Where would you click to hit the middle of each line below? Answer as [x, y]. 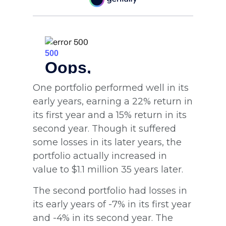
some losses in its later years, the [107, 142]
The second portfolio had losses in [110, 190]
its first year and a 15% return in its [110, 115]
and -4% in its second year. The [103, 218]
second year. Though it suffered [104, 128]
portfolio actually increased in [100, 156]
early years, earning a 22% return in [113, 101]
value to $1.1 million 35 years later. [108, 169]
